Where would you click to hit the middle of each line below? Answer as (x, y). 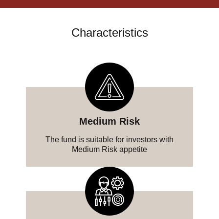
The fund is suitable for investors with (109, 140)
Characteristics (109, 33)
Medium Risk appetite (109, 150)
